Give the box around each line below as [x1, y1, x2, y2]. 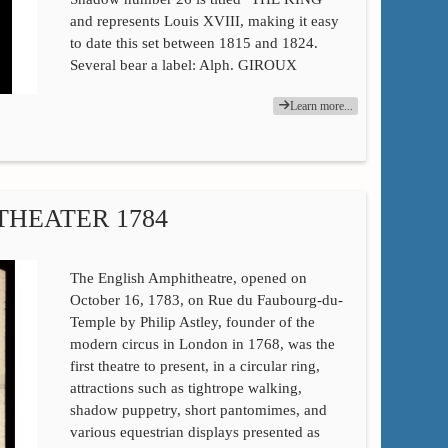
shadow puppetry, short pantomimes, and [69, 402, 327, 419]
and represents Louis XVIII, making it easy [69, 12, 339, 29]
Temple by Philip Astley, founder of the [69, 314, 315, 331]
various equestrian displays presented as [69, 424, 320, 441]
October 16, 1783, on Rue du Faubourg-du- [69, 292, 343, 309]
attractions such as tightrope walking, [69, 380, 302, 397]
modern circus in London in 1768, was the [69, 336, 335, 353]
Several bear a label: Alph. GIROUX [69, 56, 297, 73]
